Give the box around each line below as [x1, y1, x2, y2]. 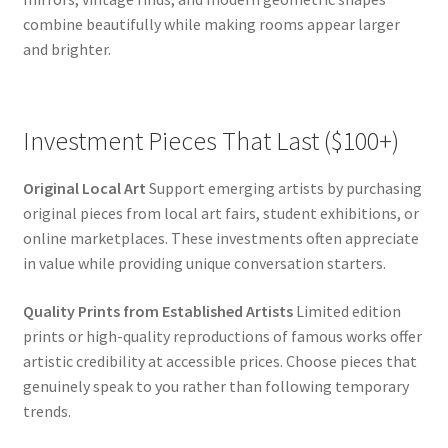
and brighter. [22, 38, 111, 59]
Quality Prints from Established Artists [22, 300, 293, 321]
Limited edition [292, 300, 401, 321]
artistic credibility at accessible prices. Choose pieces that [22, 350, 417, 371]
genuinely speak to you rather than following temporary [22, 375, 409, 396]
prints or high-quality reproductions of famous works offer [22, 325, 422, 346]
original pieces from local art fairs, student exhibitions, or [22, 203, 419, 224]
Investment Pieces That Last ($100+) [22, 125, 399, 158]
